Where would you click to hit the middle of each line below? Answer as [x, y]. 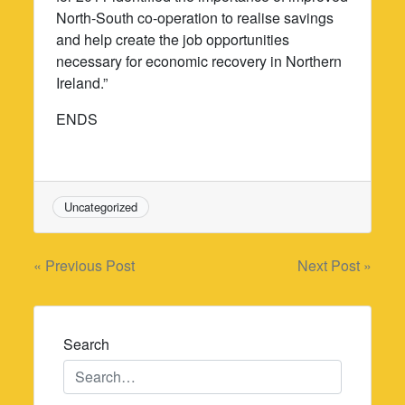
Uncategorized [101, 206]
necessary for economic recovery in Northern [199, 61]
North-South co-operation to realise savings [195, 17]
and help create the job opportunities [173, 39]
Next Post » [334, 266]
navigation [99, 306]
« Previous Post [85, 266]
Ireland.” [82, 82]
